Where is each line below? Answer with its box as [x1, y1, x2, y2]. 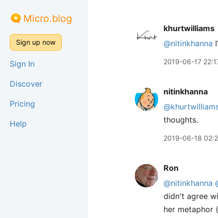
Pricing [10, 99, 35, 109]
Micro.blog [23, 13, 72, 24]
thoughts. [163, 115, 198, 125]
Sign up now [16, 38, 55, 46]
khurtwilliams [163, 23, 215, 33]
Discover [10, 79, 42, 89]
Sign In [10, 59, 35, 69]
